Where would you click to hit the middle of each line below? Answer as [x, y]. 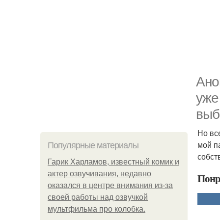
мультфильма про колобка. [96, 209]
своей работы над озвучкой [98, 197]
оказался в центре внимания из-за [110, 185]
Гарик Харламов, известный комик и [113, 162]
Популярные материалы [93, 145]
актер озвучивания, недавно [99, 174]
